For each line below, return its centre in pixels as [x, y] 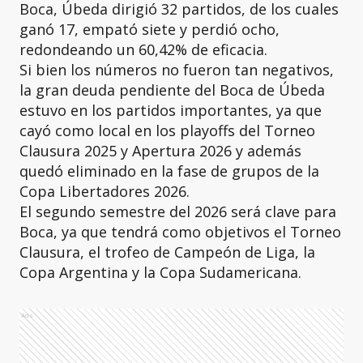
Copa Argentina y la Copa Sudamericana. [160, 272]
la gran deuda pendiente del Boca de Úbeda [172, 90]
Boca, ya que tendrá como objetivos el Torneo [180, 232]
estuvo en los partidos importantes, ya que [171, 110]
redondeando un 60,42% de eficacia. [143, 49]
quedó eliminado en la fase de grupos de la [169, 171]
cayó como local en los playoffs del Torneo [167, 130]
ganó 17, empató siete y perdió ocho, [149, 29]
